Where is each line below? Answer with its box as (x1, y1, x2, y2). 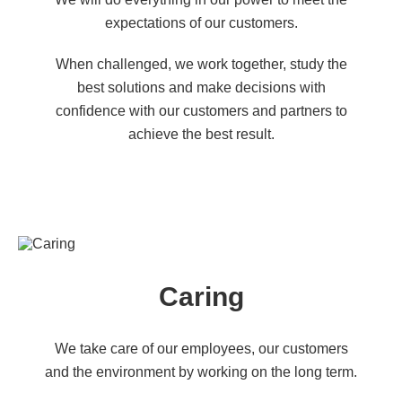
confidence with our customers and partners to (55, 103, 347, 118)
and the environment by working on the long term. (45, 364, 357, 380)
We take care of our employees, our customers (54, 341, 348, 356)
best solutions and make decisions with (76, 80, 326, 95)
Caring (158, 282, 244, 311)
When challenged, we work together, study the (55, 57, 347, 72)
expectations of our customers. (104, 15, 298, 31)
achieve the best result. (127, 127, 275, 142)
